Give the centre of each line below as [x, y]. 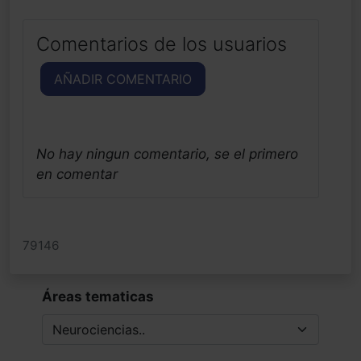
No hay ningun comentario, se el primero [167, 154]
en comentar [77, 174]
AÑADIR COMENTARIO [123, 79]
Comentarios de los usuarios [162, 44]
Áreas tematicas [98, 296]
